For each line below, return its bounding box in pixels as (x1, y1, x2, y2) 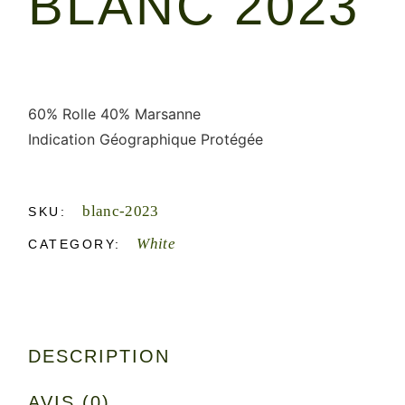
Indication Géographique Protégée (28, 130, 264, 149)
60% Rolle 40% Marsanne (28, 105, 202, 124)
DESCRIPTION (28, 346, 171, 367)
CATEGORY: (28, 237, 121, 252)
